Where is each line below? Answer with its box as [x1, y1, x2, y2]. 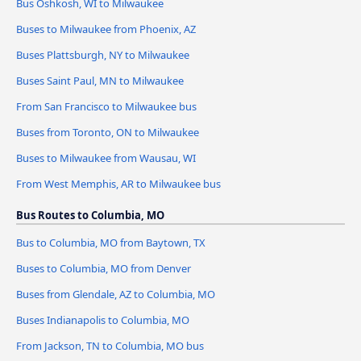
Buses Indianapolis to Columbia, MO [16, 312, 189, 327]
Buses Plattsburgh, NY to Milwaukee [16, 48, 189, 63]
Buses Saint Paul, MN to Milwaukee [16, 73, 184, 89]
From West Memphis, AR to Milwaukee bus [16, 176, 221, 191]
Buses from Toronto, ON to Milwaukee [16, 125, 199, 140]
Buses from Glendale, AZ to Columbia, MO [16, 286, 215, 301]
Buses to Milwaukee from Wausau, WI [16, 150, 196, 165]
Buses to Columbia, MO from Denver [16, 260, 191, 276]
